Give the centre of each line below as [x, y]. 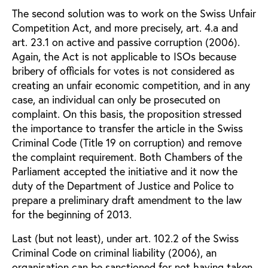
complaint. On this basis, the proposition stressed [127, 113]
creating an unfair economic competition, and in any [131, 85]
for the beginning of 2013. [72, 214]
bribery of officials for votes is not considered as [123, 70]
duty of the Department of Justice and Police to [123, 185]
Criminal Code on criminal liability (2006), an [114, 252]
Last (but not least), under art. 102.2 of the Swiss [125, 238]
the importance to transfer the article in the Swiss [127, 128]
